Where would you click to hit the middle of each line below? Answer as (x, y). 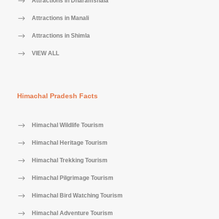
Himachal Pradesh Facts (57, 96)
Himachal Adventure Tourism (72, 213)
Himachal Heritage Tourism (70, 142)
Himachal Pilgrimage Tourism (73, 178)
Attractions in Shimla (61, 35)
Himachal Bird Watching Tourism (77, 195)
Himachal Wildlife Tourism (68, 125)
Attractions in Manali (60, 18)
